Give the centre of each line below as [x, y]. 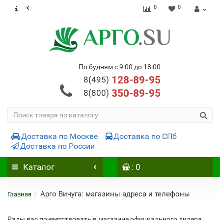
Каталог [39, 167]
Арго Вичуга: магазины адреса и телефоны [115, 194]
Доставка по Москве [59, 136]
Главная [19, 194]
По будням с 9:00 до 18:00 [119, 67]
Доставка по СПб [145, 136]
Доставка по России [57, 146]
